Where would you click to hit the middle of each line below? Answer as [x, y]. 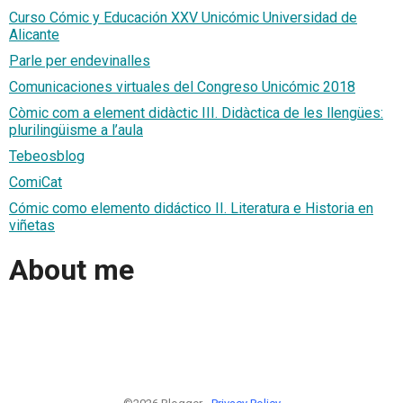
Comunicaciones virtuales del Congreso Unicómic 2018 [182, 86]
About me [72, 270]
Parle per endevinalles [80, 60]
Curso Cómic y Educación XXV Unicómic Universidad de [183, 17]
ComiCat [36, 182]
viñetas [32, 225]
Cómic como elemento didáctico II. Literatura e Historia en [191, 208]
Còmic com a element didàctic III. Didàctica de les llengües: [196, 112]
